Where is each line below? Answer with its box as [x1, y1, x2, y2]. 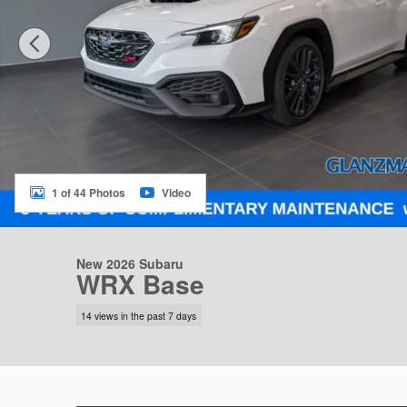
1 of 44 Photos [52, 184, 125, 202]
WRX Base [76, 265, 204, 303]
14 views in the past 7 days [81, 308, 197, 323]
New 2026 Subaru [76, 254, 184, 273]
